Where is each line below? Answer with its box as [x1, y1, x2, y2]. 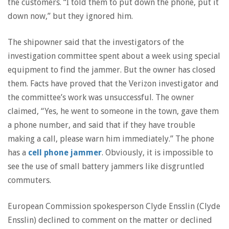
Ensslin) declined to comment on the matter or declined [8, 215, 212, 225]
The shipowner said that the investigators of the [8, 37, 184, 47]
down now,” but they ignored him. [8, 11, 133, 21]
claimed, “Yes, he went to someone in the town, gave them [8, 106, 219, 116]
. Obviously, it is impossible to [102, 148, 213, 157]
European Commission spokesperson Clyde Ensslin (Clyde [8, 201, 220, 211]
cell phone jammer [28, 148, 102, 157]
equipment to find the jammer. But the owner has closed [8, 65, 216, 75]
